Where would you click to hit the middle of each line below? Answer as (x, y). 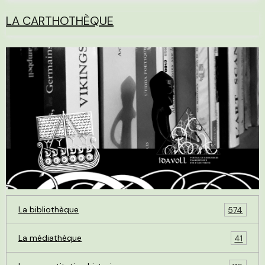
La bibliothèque (49, 210)
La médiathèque (50, 238)
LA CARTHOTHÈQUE (60, 20)
